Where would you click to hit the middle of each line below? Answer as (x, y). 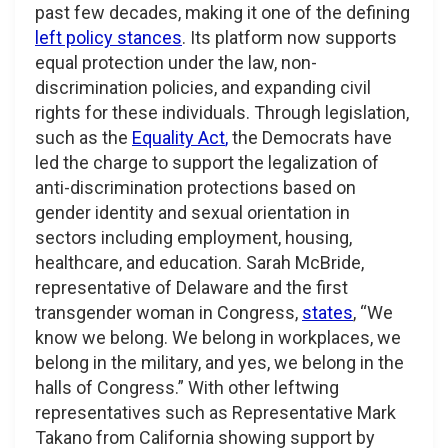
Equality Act (178, 137)
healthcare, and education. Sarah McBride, (199, 262)
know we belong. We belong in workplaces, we (218, 337)
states (327, 312)
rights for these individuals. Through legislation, (222, 112)
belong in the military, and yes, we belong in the (219, 362)
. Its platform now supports (289, 37)
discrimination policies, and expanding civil (203, 87)
